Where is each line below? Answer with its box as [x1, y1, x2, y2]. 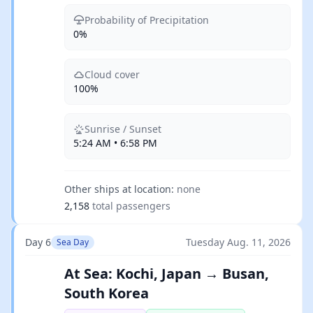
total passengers [92, 199, 170, 212]
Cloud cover [85, 68, 140, 81]
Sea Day [57, 236, 89, 248]
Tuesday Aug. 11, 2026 [186, 235, 291, 249]
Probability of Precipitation [85, 13, 209, 27]
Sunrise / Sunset [85, 122, 161, 136]
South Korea [64, 284, 149, 303]
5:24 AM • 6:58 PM [73, 136, 157, 150]
